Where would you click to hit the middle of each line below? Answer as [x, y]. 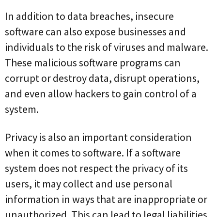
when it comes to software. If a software [93, 152]
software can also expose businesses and [95, 31]
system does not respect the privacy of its [96, 168]
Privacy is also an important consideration [98, 137]
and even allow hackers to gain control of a [101, 93]
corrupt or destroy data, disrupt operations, [102, 78]
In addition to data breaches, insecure [89, 16]
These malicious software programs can [93, 62]
